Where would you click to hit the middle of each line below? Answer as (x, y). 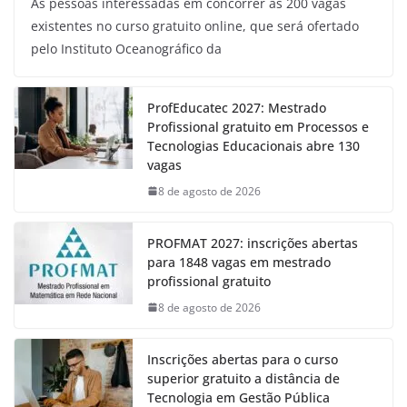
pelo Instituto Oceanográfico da (126, 48)
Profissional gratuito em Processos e (258, 126)
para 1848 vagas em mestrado (239, 262)
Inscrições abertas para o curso (243, 359)
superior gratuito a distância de (243, 378)
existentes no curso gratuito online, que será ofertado (195, 25)
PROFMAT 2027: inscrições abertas (253, 243)
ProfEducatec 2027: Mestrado (237, 107)
